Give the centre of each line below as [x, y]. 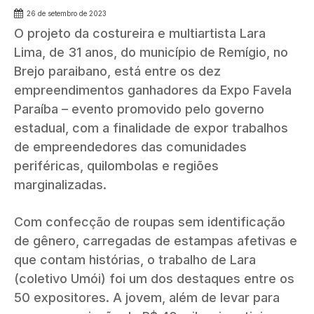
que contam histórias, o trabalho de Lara [135, 260]
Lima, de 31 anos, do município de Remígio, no [151, 53]
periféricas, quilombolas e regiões [116, 166]
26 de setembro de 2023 [67, 14]
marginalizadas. [60, 185]
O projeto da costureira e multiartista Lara [140, 34]
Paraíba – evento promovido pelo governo [139, 109]
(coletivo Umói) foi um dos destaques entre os [154, 279]
